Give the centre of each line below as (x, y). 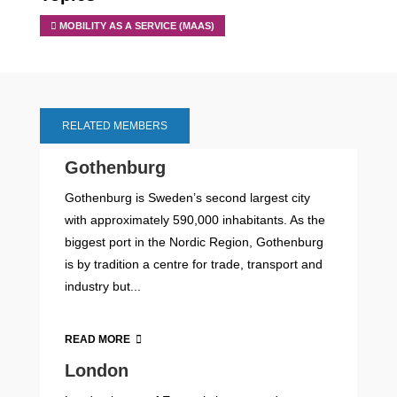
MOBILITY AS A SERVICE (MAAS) (137, 25)
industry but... (103, 287)
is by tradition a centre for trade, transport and (194, 265)
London (97, 370)
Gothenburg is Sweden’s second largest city (188, 198)
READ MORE (98, 340)
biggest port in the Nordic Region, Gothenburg (195, 242)
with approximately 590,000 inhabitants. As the (195, 220)
